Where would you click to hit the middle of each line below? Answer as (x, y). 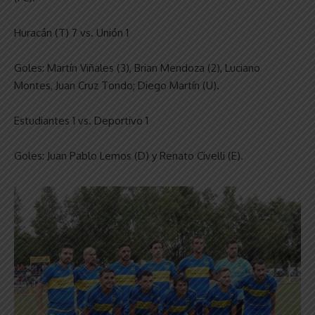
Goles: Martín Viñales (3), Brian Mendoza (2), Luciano (137, 67)
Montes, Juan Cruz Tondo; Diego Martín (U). (117, 85)
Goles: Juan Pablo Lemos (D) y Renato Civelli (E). (129, 155)
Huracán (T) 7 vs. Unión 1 (71, 32)
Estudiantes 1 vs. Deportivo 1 (81, 120)
